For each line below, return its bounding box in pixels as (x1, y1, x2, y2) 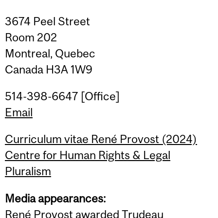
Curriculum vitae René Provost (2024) (5, 132, 197, 146)
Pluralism (5, 164, 51, 178)
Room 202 (5, 30, 57, 44)
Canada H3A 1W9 (5, 62, 92, 76)
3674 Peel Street (5, 14, 90, 28)
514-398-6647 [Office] (5, 89, 120, 103)
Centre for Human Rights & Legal (5, 148, 170, 162)
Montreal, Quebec (5, 46, 95, 60)
